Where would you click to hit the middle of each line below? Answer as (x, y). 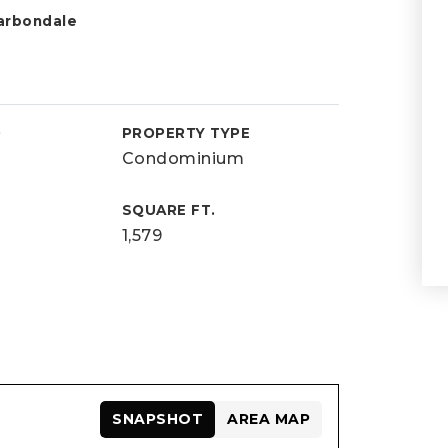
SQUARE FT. (168, 210)
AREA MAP (269, 419)
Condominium (183, 158)
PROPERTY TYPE (186, 133)
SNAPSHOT (158, 419)
